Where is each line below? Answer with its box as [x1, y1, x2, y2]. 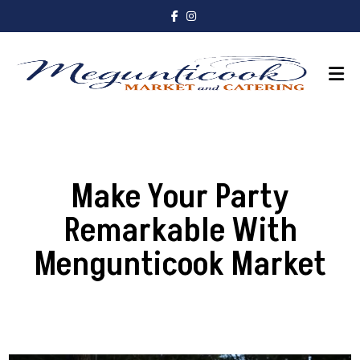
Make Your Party [71, 174, 289, 220]
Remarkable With [63, 207, 297, 254]
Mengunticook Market [34, 241, 326, 288]
